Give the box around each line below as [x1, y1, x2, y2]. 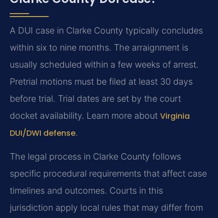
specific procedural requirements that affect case [10, 168, 207, 179]
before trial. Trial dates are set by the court [10, 93, 181, 104]
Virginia [160, 110, 190, 122]
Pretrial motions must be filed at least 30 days [10, 76, 193, 87]
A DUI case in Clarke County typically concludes [10, 25, 203, 36]
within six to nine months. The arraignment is [10, 42, 188, 53]
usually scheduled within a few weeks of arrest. [10, 59, 199, 70]
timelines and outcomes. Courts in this [10, 185, 163, 196]
